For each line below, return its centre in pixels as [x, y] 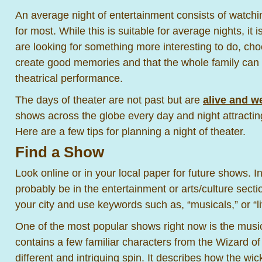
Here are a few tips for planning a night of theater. [130, 131]
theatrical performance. [69, 78]
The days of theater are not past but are [109, 100]
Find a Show [60, 152]
